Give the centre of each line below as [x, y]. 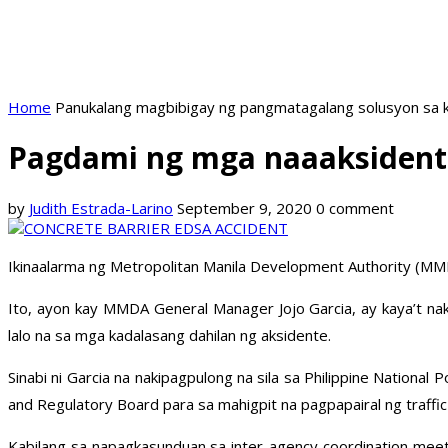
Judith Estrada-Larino [101, 208]
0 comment [355, 208]
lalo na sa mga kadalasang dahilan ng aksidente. [169, 335]
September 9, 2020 [244, 208]
